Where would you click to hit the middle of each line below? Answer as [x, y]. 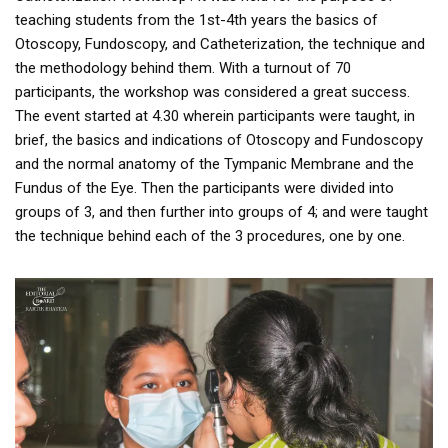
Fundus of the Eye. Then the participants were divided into [204, 188]
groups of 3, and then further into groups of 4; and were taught [221, 212]
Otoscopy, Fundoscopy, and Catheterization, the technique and [220, 44]
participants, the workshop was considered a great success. [212, 92]
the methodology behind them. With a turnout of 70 [183, 68]
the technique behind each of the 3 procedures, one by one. [210, 236]
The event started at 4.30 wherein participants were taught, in [215, 116]
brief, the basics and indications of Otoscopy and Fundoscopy [219, 140]
